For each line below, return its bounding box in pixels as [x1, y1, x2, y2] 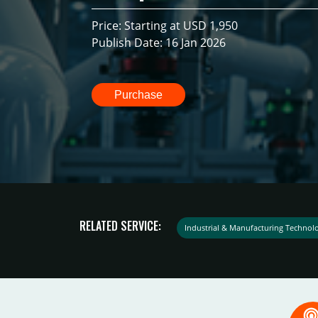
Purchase [114, 88, 163, 101]
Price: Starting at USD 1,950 [92, 18, 238, 34]
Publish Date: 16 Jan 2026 [92, 35, 226, 51]
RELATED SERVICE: [79, 216, 161, 234]
